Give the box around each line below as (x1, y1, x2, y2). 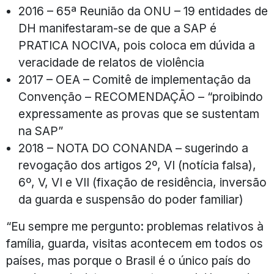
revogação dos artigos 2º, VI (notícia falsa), (18, 158, 256, 173)
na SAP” (18, 124, 63, 139)
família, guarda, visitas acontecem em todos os (6, 236, 263, 251)
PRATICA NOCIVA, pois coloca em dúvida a (18, 38, 255, 53)
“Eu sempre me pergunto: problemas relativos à (6, 219, 264, 234)
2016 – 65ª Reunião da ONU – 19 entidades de (18, 4, 268, 19)
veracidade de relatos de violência (18, 55, 204, 70)
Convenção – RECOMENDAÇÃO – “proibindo (18, 89, 263, 105)
